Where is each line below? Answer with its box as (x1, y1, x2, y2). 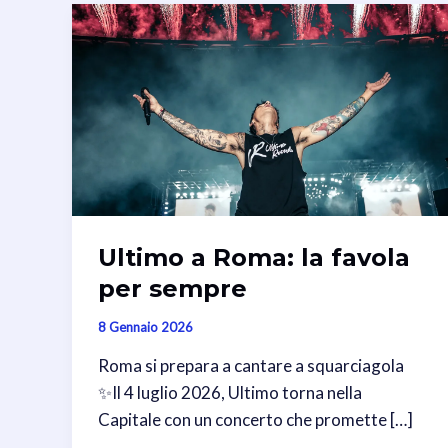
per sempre (97, 273, 247, 303)
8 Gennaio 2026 (97, 319, 193, 336)
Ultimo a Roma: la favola (97, 242, 410, 272)
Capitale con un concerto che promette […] (97, 408, 413, 430)
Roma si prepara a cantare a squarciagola (97, 354, 404, 376)
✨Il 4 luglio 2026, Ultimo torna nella (97, 381, 362, 403)
